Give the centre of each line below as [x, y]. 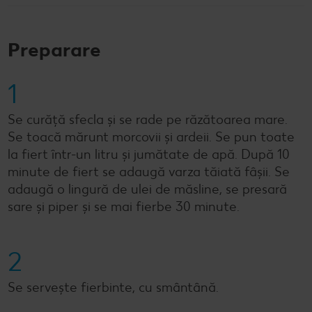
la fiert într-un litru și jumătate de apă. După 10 [149, 154]
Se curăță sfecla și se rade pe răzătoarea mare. [148, 119]
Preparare [54, 49]
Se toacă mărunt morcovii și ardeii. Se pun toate [151, 136]
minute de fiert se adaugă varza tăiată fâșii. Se [149, 171]
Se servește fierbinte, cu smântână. [113, 287]
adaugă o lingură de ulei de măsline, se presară [147, 189]
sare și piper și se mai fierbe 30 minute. [124, 206]
